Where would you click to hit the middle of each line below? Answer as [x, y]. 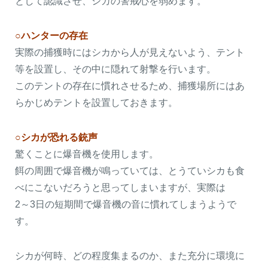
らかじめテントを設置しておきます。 [96, 102]
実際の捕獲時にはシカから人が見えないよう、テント [130, 52]
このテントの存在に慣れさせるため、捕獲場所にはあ [130, 86]
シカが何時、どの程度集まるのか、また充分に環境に [130, 255]
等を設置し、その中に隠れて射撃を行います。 [115, 69]
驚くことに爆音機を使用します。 [87, 154]
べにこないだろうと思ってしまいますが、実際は [120, 187]
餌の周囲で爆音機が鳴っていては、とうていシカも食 [130, 170]
